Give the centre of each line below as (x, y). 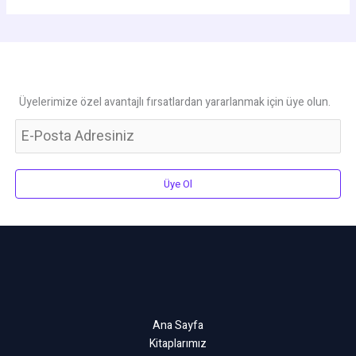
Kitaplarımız (178, 343)
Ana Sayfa (178, 325)
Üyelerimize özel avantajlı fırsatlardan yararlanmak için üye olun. (175, 102)
